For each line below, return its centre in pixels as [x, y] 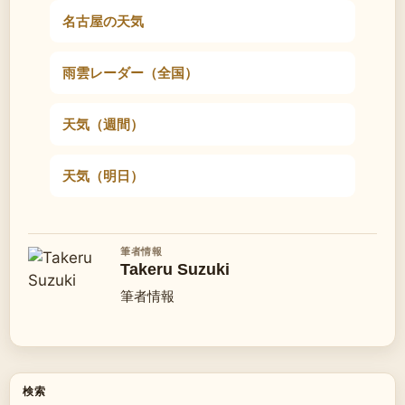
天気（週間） [103, 123]
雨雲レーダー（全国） [130, 72]
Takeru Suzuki [175, 269]
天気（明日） [103, 175]
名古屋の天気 [103, 20]
